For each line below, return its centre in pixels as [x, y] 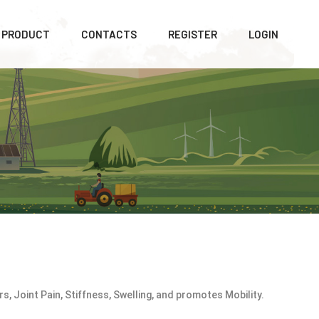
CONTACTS [109, 34]
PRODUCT [26, 34]
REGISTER [193, 34]
